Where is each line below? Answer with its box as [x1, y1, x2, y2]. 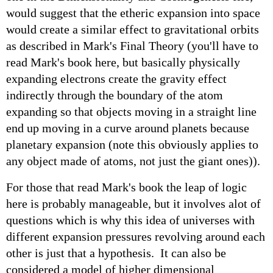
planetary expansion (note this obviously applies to [6, 137, 258, 151]
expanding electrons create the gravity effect [6, 71, 227, 85]
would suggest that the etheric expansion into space [6, 5, 260, 19]
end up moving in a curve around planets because [6, 121, 249, 135]
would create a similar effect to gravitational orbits [6, 22, 259, 36]
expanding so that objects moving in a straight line [6, 104, 257, 118]
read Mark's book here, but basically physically [6, 55, 240, 69]
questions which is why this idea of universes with [6, 213, 255, 227]
